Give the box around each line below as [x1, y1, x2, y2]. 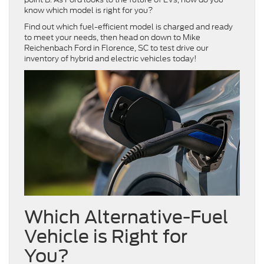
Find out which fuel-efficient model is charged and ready [24, 21, 233, 32]
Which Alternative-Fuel [24, 206, 228, 228]
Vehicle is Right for [24, 226, 187, 247]
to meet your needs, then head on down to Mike [24, 31, 200, 43]
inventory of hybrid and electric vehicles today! [24, 52, 199, 64]
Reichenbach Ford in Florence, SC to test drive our [24, 42, 209, 54]
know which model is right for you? [24, 4, 155, 16]
